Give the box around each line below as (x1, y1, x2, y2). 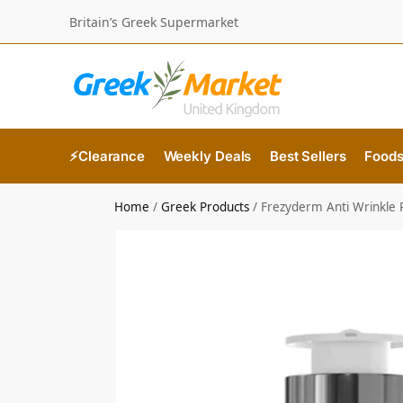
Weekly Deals (163, 148, 252, 165)
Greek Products (161, 199, 250, 215)
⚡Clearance (69, 148, 145, 165)
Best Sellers (269, 148, 346, 165)
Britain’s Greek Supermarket (69, 13, 238, 31)
